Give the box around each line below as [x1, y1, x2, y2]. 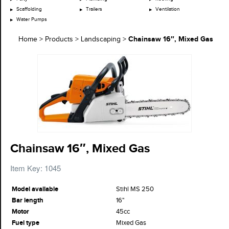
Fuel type [12, 218, 39, 227]
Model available [12, 185, 58, 193]
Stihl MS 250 [116, 185, 154, 193]
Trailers [85, 6, 102, 12]
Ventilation [155, 6, 180, 12]
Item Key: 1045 [10, 162, 61, 173]
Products [45, 35, 73, 43]
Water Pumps [16, 16, 47, 22]
